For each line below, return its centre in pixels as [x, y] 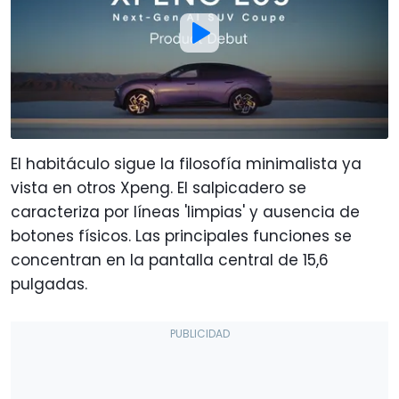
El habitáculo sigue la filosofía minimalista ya [186, 163]
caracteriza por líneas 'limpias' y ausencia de [185, 212]
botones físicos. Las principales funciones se [181, 236]
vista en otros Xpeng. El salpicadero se [159, 187]
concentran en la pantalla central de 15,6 [170, 260]
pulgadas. [49, 284]
